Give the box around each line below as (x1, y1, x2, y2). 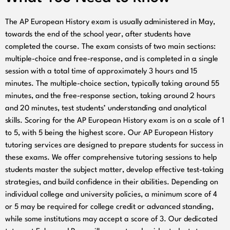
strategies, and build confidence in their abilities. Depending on (5, 179, 218, 187)
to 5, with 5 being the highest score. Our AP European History (5, 129, 213, 138)
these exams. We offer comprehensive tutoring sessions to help (5, 154, 217, 162)
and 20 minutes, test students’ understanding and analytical (5, 105, 206, 113)
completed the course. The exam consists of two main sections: (5, 43, 216, 51)
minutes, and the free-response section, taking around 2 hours (5, 92, 215, 101)
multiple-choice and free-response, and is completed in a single (5, 55, 218, 64)
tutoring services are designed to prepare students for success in (5, 142, 223, 150)
